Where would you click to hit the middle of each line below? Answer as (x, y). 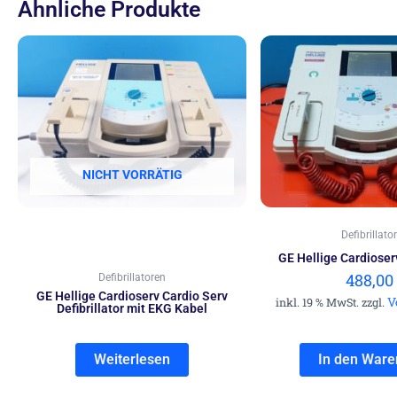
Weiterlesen (132, 359)
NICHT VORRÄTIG (132, 174)
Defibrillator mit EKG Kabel (132, 308)
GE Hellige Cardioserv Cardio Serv (132, 296)
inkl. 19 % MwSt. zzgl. (331, 302)
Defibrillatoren (132, 277)
